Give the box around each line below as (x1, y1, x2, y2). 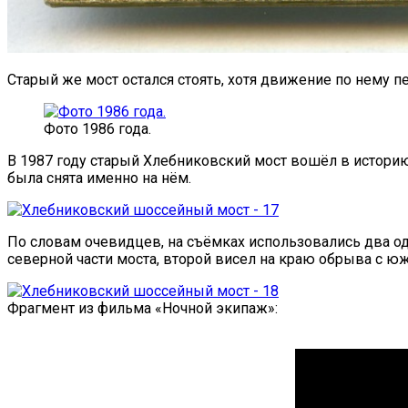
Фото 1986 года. (44, 120, 151, 138)
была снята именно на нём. (7, 169, 191, 187)
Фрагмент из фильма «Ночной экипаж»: (7, 300, 278, 317)
